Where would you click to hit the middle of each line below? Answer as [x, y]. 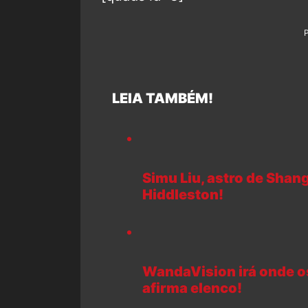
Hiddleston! [183, 194]
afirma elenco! [192, 288]
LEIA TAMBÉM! [157, 98]
